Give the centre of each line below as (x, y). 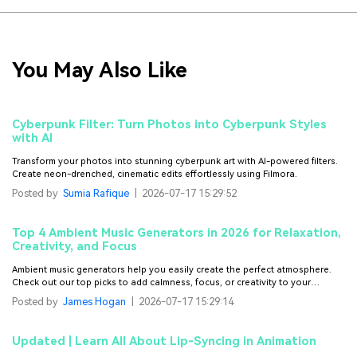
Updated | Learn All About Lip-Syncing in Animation (164, 342)
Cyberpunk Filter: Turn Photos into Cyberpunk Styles (169, 124)
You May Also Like (100, 71)
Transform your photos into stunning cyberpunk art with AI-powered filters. (175, 161)
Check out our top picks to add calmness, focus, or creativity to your (161, 282)
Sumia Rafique (96, 194)
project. (29, 295)
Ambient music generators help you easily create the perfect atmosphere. (172, 269)
